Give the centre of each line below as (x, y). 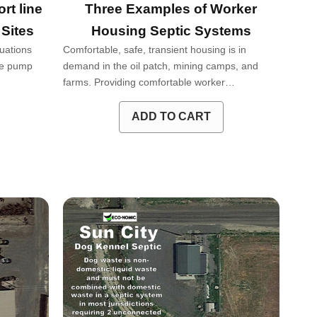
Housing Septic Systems (171, 30)
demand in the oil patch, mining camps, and (160, 65)
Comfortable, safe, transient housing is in (154, 49)
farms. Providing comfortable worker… (149, 82)
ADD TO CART (171, 117)
